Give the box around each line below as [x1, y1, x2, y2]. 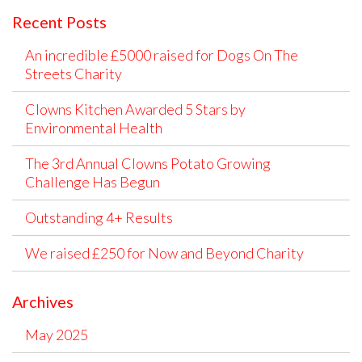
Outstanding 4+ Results [25, 208, 173, 226]
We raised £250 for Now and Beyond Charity [25, 243, 304, 262]
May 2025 [25, 326, 88, 344]
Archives [12, 292, 74, 312]
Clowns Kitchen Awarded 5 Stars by [25, 99, 246, 118]
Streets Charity [25, 64, 122, 82]
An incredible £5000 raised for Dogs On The [25, 45, 298, 64]
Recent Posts [12, 11, 107, 32]
